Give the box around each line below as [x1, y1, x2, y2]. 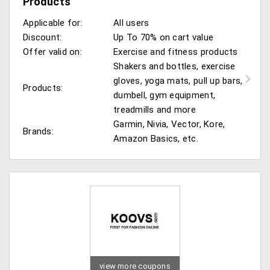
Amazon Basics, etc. [113, 133, 198, 144]
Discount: [23, 32, 62, 43]
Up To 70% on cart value [113, 32, 214, 43]
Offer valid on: [23, 46, 82, 57]
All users [113, 17, 149, 28]
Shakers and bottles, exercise [113, 61, 236, 72]
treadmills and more [113, 104, 196, 115]
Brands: [23, 126, 54, 137]
